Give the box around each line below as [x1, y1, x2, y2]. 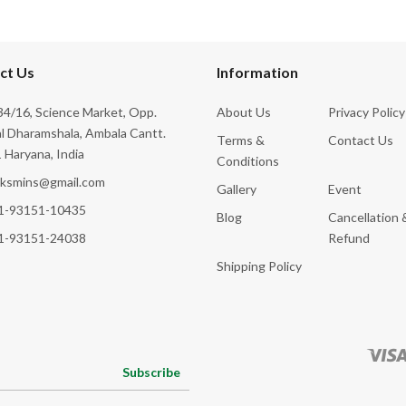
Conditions [217, 152, 279, 169]
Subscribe [122, 363, 180, 380]
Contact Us [328, 131, 393, 148]
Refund [328, 229, 370, 246]
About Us [217, 103, 271, 120]
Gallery [217, 180, 256, 197]
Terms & [217, 131, 265, 148]
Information [217, 63, 298, 81]
